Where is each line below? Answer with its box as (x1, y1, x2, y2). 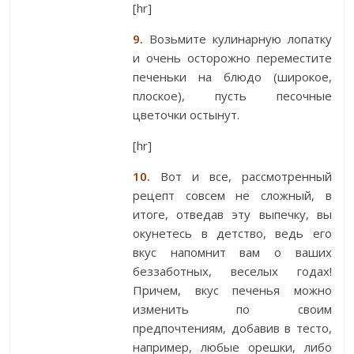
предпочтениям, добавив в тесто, (133, 320, 332, 337)
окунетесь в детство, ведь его (133, 225, 332, 242)
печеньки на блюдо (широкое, (133, 69, 332, 85)
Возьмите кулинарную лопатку (143, 31, 332, 47)
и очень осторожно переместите (133, 50, 332, 66)
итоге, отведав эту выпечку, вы (133, 206, 332, 223)
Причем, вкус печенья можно (133, 282, 332, 299)
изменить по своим (133, 301, 332, 318)
